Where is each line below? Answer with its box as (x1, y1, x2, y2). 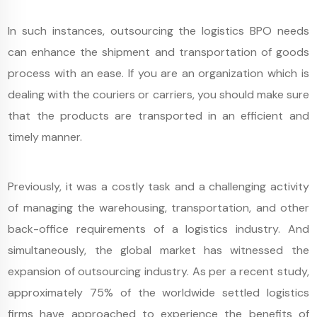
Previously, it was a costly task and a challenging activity (8, 179, 309, 194)
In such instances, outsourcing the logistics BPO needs (8, 23, 309, 38)
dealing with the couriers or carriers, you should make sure (8, 87, 309, 102)
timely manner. (8, 129, 83, 144)
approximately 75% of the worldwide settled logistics (8, 285, 309, 300)
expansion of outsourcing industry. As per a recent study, (8, 264, 309, 279)
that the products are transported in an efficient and (8, 108, 309, 123)
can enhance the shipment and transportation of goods (8, 45, 309, 59)
